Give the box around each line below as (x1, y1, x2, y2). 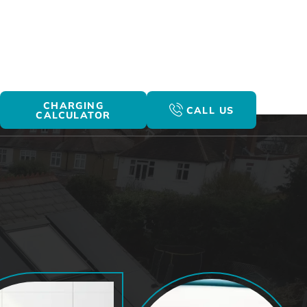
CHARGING (42, 99, 104, 112)
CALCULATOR (36, 108, 111, 121)
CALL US (186, 103, 234, 116)
